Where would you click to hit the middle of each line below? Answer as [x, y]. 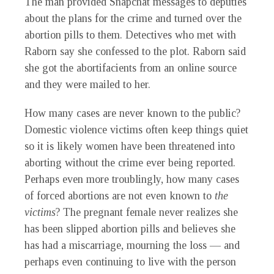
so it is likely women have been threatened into [130, 146]
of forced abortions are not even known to [120, 196]
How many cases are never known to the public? [132, 113]
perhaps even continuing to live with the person [130, 262]
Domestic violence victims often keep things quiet [136, 130]
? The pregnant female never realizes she [147, 213]
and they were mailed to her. [87, 85]
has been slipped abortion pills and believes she [130, 229]
